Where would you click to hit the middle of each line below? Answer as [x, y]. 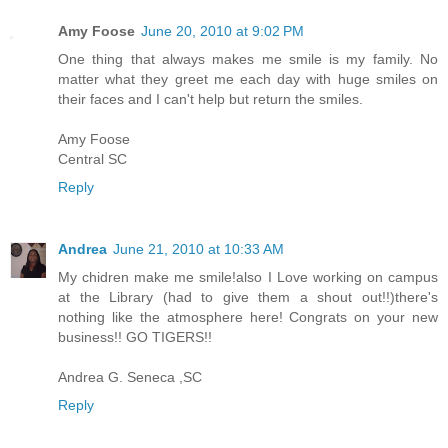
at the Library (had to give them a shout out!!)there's [248, 296]
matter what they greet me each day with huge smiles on [248, 78]
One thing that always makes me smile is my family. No [248, 58]
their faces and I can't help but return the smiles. [210, 98]
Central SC [92, 158]
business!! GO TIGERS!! [135, 336]
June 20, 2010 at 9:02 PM [222, 30]
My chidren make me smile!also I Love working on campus [248, 276]
